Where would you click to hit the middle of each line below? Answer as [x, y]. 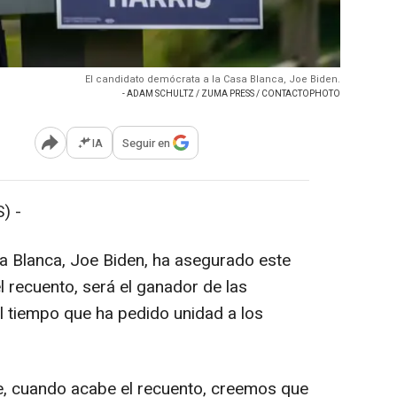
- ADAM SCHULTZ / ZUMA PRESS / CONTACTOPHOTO [231, 94]
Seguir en [146, 143]
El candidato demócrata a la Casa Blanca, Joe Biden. [213, 80]
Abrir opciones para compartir [121, 149]
